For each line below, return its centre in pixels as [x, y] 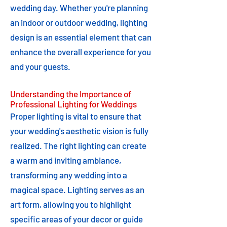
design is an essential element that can [81, 37]
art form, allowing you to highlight [71, 204]
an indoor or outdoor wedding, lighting [79, 22]
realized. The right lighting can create [78, 145]
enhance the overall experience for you [81, 52]
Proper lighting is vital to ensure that [76, 116]
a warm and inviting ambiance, [66, 160]
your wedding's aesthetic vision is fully [79, 131]
